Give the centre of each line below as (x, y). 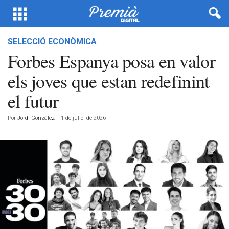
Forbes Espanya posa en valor (111, 61)
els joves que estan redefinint (109, 81)
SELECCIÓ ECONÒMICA (52, 42)
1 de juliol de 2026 (83, 118)
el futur (33, 101)
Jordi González (36, 118)
